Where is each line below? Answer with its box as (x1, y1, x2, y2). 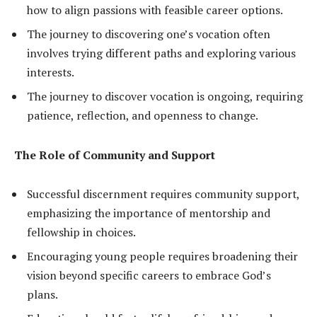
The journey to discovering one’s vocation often (27, 25, 270, 42)
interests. (27, 64, 74, 80)
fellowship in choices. (27, 224, 136, 241)
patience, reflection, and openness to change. (27, 107, 258, 123)
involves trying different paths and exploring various (27, 45, 296, 61)
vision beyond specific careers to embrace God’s (27, 267, 271, 284)
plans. (27, 287, 58, 303)
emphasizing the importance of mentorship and (27, 205, 270, 221)
